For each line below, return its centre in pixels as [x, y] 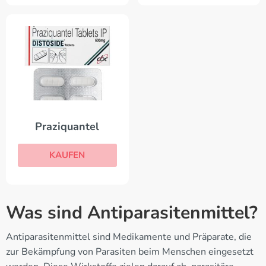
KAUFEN [67, 155]
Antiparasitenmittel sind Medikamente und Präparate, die [129, 237]
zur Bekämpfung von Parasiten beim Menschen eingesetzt [130, 252]
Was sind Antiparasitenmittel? [132, 213]
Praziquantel [67, 127]
